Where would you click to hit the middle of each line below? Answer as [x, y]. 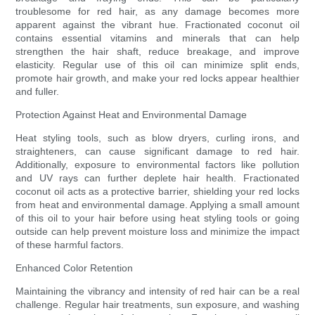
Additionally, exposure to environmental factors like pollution [157, 165]
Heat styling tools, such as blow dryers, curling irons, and [157, 138]
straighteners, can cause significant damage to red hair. [157, 152]
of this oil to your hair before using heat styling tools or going [157, 218]
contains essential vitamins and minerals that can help [157, 38]
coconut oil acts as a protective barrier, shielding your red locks [157, 192]
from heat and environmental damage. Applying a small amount [157, 205]
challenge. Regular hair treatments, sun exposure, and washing [157, 305]
